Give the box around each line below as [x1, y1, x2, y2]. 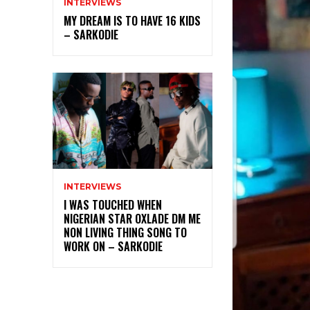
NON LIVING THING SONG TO [64, 224, 187, 241]
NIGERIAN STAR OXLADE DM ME [64, 210, 201, 227]
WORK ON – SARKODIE [64, 237, 163, 255]
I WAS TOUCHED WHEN [64, 196, 162, 213]
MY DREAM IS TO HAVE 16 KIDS [64, 12, 201, 29]
